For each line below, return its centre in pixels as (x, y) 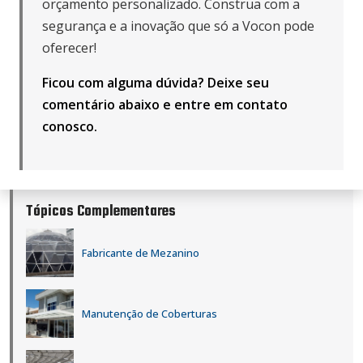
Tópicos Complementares (101, 212)
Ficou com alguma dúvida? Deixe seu (156, 83)
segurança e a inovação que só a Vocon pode (178, 26)
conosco (68, 127)
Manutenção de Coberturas (149, 314)
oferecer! (69, 48)
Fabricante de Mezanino (141, 253)
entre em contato (231, 105)
